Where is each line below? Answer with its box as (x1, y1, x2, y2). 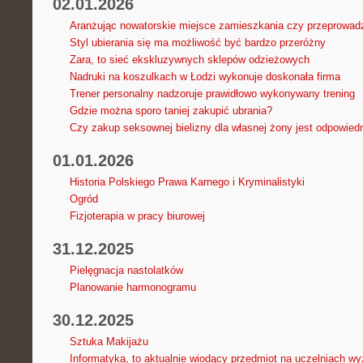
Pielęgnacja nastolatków (69, 264, 183, 277)
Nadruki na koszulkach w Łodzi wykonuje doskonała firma (69, 70, 340, 83)
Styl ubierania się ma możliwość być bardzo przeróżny (69, 36, 326, 49)
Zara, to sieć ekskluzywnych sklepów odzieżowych (69, 53, 310, 66)
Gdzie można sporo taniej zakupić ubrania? (69, 104, 272, 117)
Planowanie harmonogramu (69, 281, 196, 294)
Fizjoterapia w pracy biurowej (69, 210, 205, 222)
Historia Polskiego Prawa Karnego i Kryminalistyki (69, 176, 305, 188)
